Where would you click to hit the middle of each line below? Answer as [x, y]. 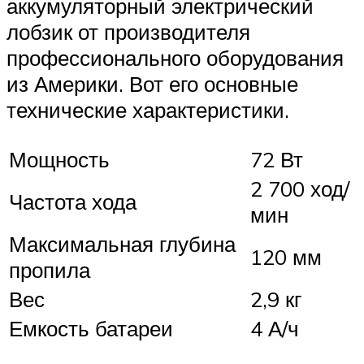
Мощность [59, 159]
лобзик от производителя [128, 32]
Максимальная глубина [122, 243]
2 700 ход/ [300, 188]
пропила [50, 269]
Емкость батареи [91, 328]
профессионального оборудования [175, 58]
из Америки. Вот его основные [152, 84]
